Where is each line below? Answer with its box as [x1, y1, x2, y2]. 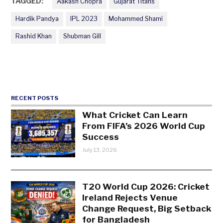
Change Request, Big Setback [82, 203, 212, 214]
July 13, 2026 [82, 146, 117, 153]
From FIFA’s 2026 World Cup [82, 120, 206, 131]
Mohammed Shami [109, 15, 163, 23]
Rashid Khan [15, 32, 52, 40]
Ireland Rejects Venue [82, 192, 178, 203]
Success [82, 131, 119, 142]
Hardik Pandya [15, 15, 59, 23]
